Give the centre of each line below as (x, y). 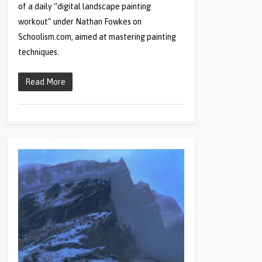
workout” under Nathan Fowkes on (80, 22)
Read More (46, 82)
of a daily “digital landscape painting (85, 7)
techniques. (39, 52)
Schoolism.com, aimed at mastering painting (97, 37)
